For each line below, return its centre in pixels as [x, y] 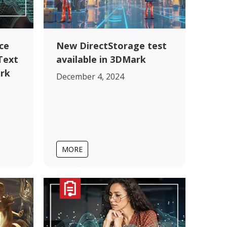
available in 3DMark [101, 59]
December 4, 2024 [90, 76]
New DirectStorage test [111, 45]
